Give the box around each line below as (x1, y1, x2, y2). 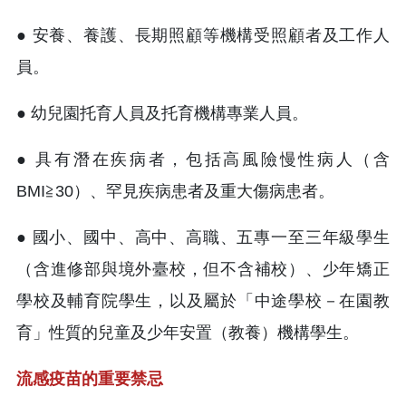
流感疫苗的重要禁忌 (16, 369, 163, 388)
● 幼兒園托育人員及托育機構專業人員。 (16, 103, 308, 122)
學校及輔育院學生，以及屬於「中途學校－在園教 (16, 291, 390, 310)
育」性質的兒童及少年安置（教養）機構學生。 (16, 323, 359, 342)
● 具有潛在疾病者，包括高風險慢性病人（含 (16, 150, 390, 169)
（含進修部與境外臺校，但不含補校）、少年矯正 (16, 259, 390, 278)
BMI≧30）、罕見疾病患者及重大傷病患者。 (16, 181, 334, 200)
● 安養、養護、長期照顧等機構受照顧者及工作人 (16, 25, 390, 44)
